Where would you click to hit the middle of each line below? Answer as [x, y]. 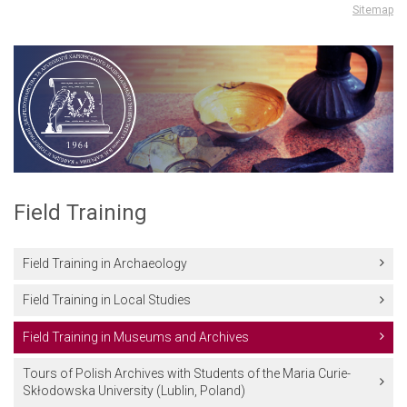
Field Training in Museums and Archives [136, 337]
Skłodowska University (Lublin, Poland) [134, 391]
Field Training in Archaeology [105, 263]
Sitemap [373, 10]
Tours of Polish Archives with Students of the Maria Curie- [187, 374]
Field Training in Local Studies [107, 300]
